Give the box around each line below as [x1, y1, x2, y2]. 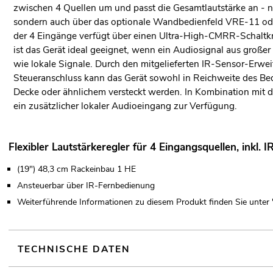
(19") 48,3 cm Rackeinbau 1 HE [17, 163, 136, 175]
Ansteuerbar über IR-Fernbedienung [17, 179, 155, 191]
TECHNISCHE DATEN [18, 242, 131, 255]
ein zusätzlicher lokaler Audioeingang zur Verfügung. [13, 99, 237, 112]
